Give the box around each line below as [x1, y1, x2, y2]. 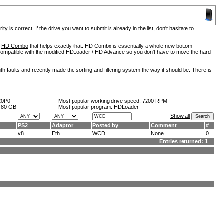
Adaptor [52, 122, 73, 128]
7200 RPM [142, 98, 167, 104]
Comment [151, 122, 177, 128]
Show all [170, 113, 190, 119]
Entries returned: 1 [159, 138, 214, 144]
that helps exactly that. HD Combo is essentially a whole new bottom [28, 43, 192, 49]
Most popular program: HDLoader [58, 104, 139, 110]
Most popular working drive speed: [58, 98, 142, 104]
